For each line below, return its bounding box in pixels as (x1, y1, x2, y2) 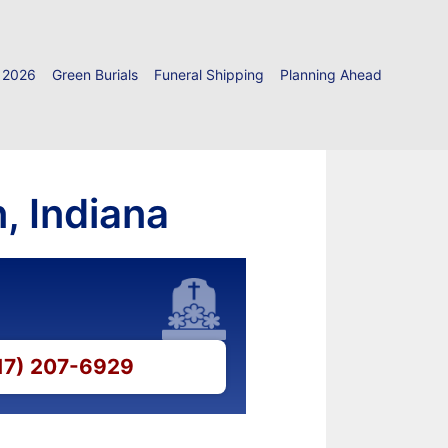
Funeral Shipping (154, 66, 264, 83)
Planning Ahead (280, 66, 382, 83)
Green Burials (52, 66, 138, 83)
